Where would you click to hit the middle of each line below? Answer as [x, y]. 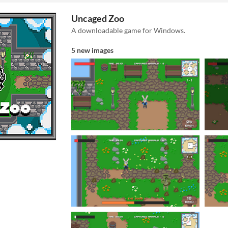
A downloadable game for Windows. [128, 30]
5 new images [92, 50]
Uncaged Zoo [98, 18]
